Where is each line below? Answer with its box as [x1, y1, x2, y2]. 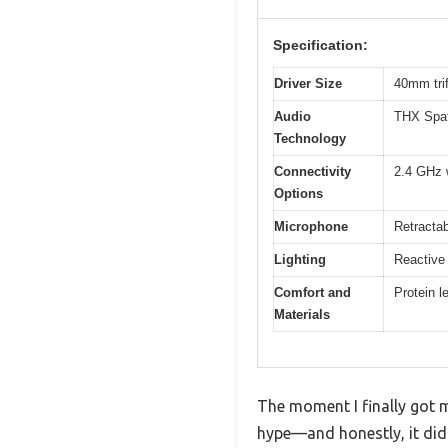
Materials [274, 307, 330, 323]
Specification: [273, 37, 368, 54]
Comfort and [274, 285, 351, 301]
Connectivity [274, 164, 351, 180]
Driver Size [274, 76, 342, 92]
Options [274, 186, 323, 202]
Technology [274, 131, 346, 147]
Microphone [274, 219, 348, 235]
